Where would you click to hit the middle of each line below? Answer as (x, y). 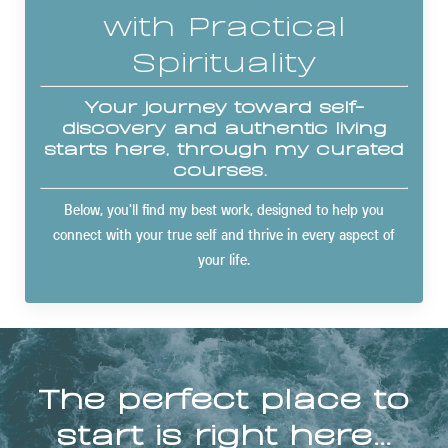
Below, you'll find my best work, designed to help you (224, 208)
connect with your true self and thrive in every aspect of (224, 233)
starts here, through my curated (224, 146)
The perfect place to (224, 395)
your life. (224, 258)
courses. (224, 167)
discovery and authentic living (224, 125)
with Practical (224, 22)
